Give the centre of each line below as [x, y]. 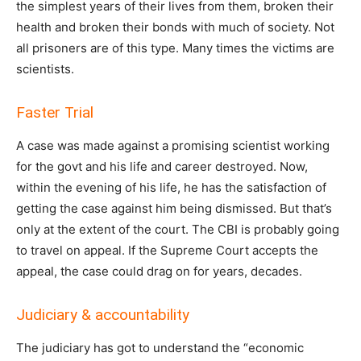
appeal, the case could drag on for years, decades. [159, 272]
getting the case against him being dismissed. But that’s [174, 209]
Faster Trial [55, 113]
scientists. [45, 69]
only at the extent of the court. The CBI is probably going [178, 230]
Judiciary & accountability [103, 315]
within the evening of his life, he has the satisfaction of [171, 188]
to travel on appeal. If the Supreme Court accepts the [167, 251]
